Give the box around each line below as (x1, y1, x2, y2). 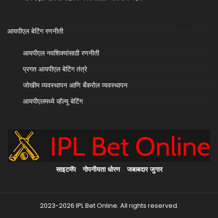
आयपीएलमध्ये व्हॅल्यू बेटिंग (22, 96, 83, 106)
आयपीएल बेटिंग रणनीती (7, 26, 63, 36)
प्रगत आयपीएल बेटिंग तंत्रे (22, 64, 87, 73)
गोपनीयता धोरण (82, 165, 120, 174)
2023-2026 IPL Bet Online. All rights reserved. (39, 201, 179, 210)
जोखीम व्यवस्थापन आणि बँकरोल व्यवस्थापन (22, 80, 127, 90)
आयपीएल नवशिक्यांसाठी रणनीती (22, 48, 99, 57)
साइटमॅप (55, 165, 76, 174)
